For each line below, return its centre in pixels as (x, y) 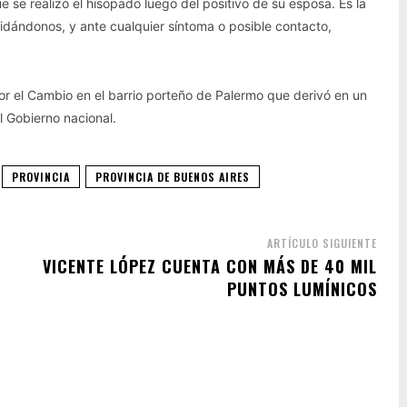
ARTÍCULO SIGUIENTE (322, 243)
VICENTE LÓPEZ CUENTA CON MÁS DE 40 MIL (209, 266)
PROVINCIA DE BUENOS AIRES (173, 177)
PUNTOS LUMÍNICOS (302, 289)
